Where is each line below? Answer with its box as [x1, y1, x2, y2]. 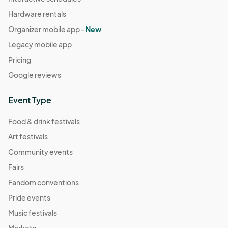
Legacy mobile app [8, 40, 72, 49]
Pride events [8, 193, 50, 202]
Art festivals [8, 132, 48, 141]
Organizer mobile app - [8, 24, 85, 34]
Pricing [8, 55, 31, 64]
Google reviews [8, 70, 61, 79]
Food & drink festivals [8, 117, 80, 126]
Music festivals [8, 208, 57, 217]
